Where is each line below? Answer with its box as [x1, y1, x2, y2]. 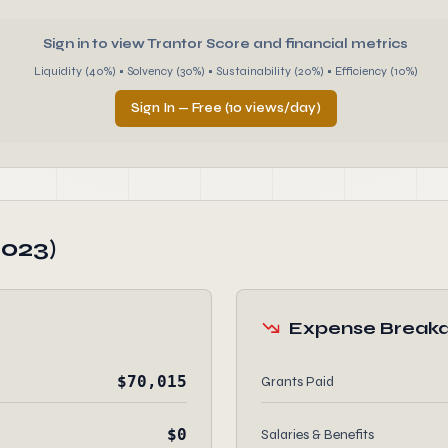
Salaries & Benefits [261, 426, 374, 443]
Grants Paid [261, 373, 334, 390]
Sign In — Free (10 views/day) [130, 100, 321, 116]
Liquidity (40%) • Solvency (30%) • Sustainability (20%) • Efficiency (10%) [33, 64, 418, 78]
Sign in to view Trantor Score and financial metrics [43, 36, 408, 52]
